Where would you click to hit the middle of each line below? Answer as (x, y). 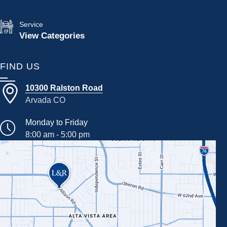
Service (31, 25)
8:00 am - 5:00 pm (57, 134)
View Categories (52, 35)
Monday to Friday (56, 122)
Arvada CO (45, 100)
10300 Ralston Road (64, 87)
